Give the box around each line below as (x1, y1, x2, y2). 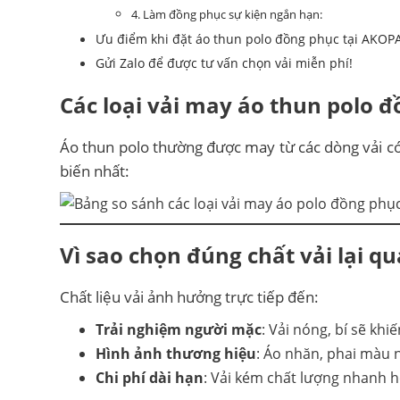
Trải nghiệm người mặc (96, 319, 262, 339)
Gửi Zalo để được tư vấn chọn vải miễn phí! (96, 54, 353, 71)
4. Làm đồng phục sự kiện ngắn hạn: (131, 5, 322, 22)
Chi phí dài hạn (96, 367, 204, 387)
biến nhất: (60, 160, 129, 181)
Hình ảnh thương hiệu (96, 343, 256, 363)
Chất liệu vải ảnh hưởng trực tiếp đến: (60, 286, 319, 307)
